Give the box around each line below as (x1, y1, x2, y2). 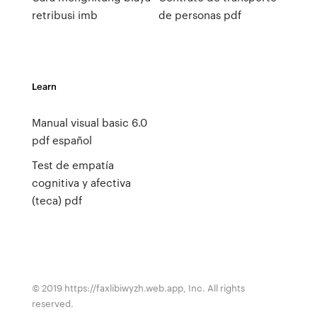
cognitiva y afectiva (31, 175, 131, 190)
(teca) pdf (31, 192, 82, 208)
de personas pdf (158, 7, 241, 23)
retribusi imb (31, 7, 98, 23)
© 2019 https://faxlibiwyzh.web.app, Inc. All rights (31, 281, 245, 294)
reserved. (31, 296, 74, 310)
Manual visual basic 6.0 (31, 115, 147, 130)
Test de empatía (31, 157, 114, 173)
